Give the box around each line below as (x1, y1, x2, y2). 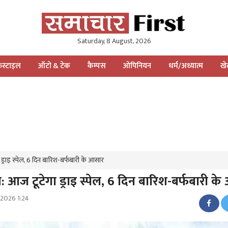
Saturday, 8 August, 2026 (77, 35, 151, 47)
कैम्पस (88, 59, 106, 72)
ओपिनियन (123, 59, 151, 72)
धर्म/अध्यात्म (168, 59, 203, 72)
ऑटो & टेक (38, 59, 70, 72)
